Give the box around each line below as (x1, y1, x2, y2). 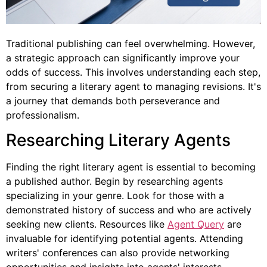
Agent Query (167, 218, 224, 231)
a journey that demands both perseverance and (6, 94, 220, 107)
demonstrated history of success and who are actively (6, 204, 252, 216)
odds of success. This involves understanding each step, (6, 66, 260, 78)
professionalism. (6, 108, 79, 121)
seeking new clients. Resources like (6, 218, 167, 231)
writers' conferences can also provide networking (6, 247, 229, 259)
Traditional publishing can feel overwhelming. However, (6, 37, 255, 49)
